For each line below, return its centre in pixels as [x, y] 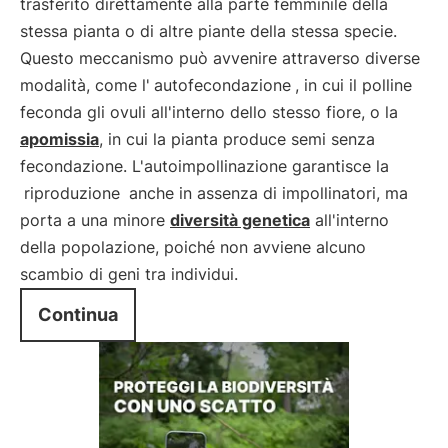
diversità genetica [240, 220]
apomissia [59, 139]
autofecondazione [222, 85]
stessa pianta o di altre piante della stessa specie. [208, 31]
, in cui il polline [353, 85]
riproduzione [72, 193]
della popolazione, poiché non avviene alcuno [193, 247]
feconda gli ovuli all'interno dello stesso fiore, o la [209, 112]
